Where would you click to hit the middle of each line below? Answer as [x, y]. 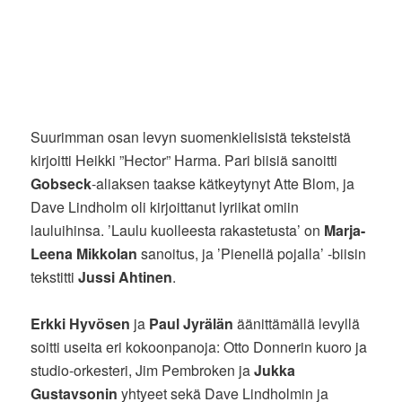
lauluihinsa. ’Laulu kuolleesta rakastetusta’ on [178, 230]
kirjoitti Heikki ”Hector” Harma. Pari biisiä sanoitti [184, 160]
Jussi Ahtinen [126, 276]
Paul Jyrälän [192, 323]
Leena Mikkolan [84, 253]
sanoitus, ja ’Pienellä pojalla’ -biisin [252, 253]
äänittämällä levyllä [297, 323]
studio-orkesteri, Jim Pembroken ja [143, 370]
